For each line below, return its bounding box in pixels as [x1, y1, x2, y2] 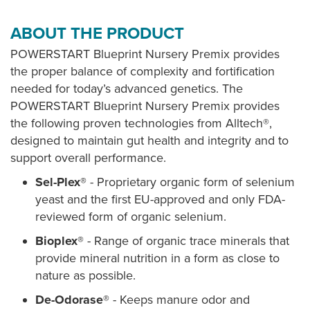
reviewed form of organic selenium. [35, 209, 226, 224]
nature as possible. [35, 268, 136, 283]
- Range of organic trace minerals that [84, 233, 289, 248]
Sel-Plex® [35, 174, 86, 190]
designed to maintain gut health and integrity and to [10, 133, 289, 148]
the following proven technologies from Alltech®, [10, 116, 272, 131]
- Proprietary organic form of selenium [86, 174, 295, 190]
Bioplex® [35, 233, 84, 248]
